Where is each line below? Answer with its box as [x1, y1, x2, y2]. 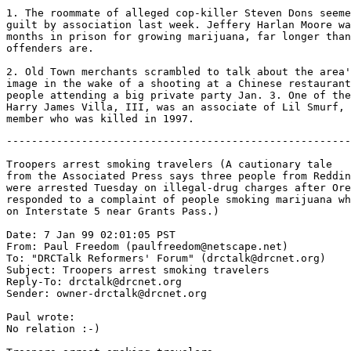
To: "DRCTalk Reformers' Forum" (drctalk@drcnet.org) [6, 252, 326, 264]
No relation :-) [6, 323, 100, 335]
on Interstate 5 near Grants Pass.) [6, 205, 219, 217]
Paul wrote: [6, 311, 75, 323]
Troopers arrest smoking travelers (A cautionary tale [6, 158, 332, 170]
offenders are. [6, 42, 94, 54]
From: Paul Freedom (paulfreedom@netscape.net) [6, 241, 288, 252]
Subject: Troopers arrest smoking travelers [6, 264, 270, 276]
